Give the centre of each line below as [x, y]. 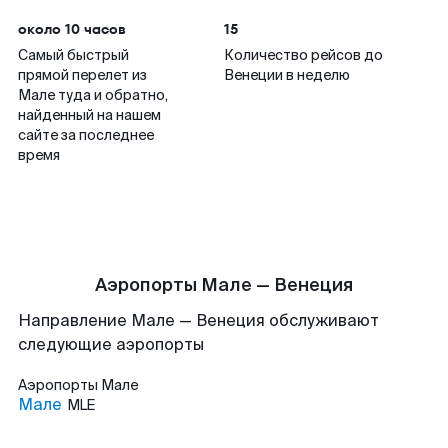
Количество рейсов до [303, 55]
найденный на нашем [89, 115]
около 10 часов [72, 29]
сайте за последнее [86, 135]
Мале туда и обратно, [93, 95]
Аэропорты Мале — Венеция [224, 285]
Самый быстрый [73, 55]
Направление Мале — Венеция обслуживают [198, 320]
